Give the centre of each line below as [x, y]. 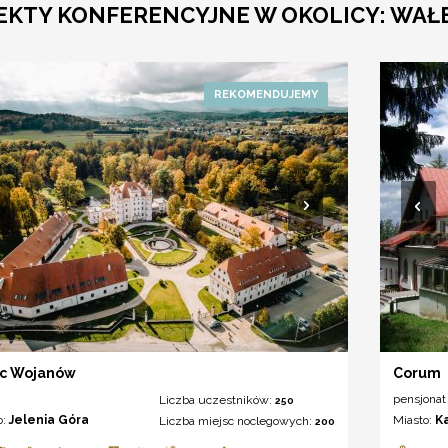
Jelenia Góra [49, 420]
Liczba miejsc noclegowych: [237, 421]
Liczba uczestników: [217, 400]
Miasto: [414, 420]
